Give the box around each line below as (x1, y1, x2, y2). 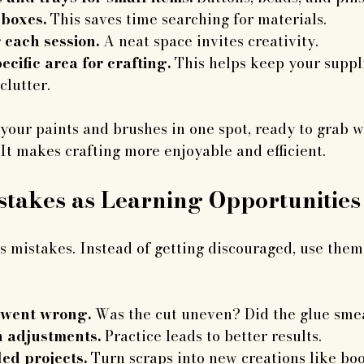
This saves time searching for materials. (46, 8, 327, 31)
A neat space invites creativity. (99, 30, 318, 53)
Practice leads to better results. (101, 325, 322, 348)
